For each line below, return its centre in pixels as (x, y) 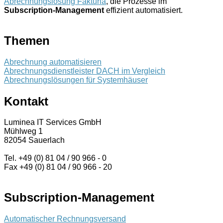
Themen (27, 40)
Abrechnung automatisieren (53, 62)
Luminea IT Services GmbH (53, 122)
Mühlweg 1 (23, 131)
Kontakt (26, 101)
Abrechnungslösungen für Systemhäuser (76, 80)
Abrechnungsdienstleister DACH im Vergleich (85, 71)
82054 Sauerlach (34, 140)
